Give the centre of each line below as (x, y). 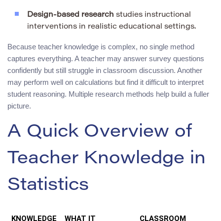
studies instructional (152, 15)
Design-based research (71, 15)
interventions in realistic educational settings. (111, 27)
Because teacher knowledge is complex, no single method (101, 46)
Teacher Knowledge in (107, 159)
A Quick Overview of (100, 132)
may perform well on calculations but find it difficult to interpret (106, 82)
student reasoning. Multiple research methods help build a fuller (108, 94)
